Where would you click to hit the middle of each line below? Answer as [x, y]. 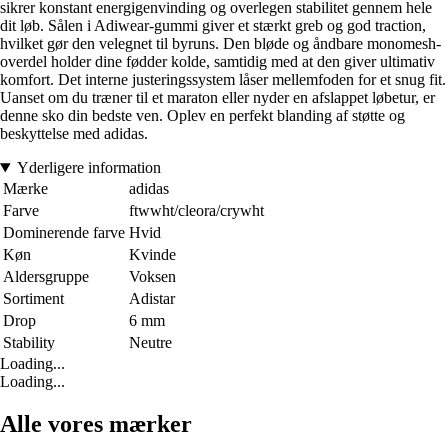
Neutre [150, 343]
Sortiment [33, 299]
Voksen [152, 277]
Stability [29, 343]
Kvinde [152, 255]
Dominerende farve [64, 233]
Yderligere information [88, 168]
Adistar [152, 299]
